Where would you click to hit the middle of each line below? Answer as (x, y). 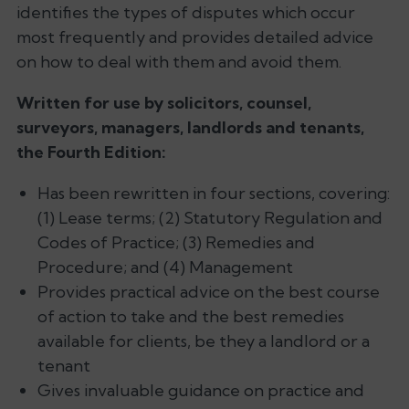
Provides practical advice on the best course (208, 291)
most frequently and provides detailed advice (195, 37)
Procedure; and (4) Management (165, 267)
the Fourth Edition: (91, 152)
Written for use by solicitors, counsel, (164, 102)
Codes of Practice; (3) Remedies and (176, 242)
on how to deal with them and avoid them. (179, 61)
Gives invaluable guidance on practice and (200, 390)
